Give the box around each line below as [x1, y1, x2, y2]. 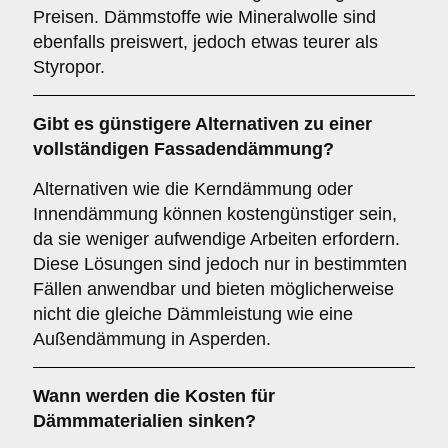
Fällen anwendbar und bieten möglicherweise [33, 279, 394, 299]
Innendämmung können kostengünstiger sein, [33, 204, 397, 224]
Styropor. [33, 57, 105, 77]
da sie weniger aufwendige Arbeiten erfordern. [33, 229, 400, 249]
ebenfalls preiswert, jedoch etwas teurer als [33, 32, 378, 52]
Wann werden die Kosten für [33, 386, 275, 406]
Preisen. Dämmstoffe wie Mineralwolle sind [33, 7, 376, 27]
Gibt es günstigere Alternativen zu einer [33, 114, 372, 134]
